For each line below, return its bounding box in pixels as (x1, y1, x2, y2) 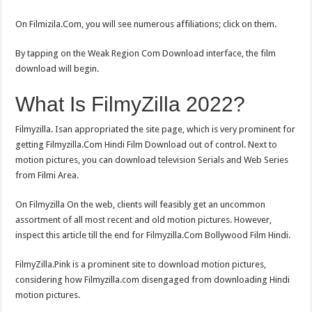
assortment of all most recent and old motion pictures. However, (15, 214, 272, 225)
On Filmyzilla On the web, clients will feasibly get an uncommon (15, 198, 266, 210)
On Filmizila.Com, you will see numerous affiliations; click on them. (15, 18, 277, 29)
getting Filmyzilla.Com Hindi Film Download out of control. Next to (15, 139, 278, 150)
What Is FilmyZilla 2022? (15, 92, 246, 116)
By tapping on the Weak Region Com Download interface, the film (15, 47, 276, 58)
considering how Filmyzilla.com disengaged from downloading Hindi (15, 274, 290, 285)
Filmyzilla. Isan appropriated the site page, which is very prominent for (15, 123, 296, 134)
